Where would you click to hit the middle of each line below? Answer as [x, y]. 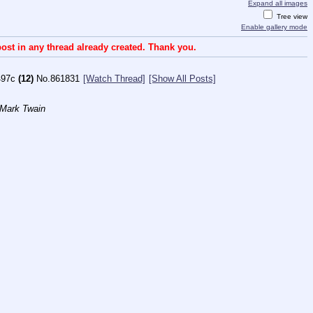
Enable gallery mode [274, 27]
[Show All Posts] [182, 78]
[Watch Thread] [114, 78]
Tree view [291, 17]
